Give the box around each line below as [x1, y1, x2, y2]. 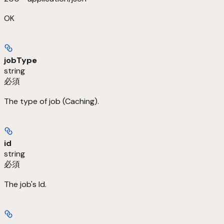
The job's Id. [4, 179, 46, 190]
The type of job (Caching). [4, 96, 99, 107]
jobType [4, 55, 37, 66]
